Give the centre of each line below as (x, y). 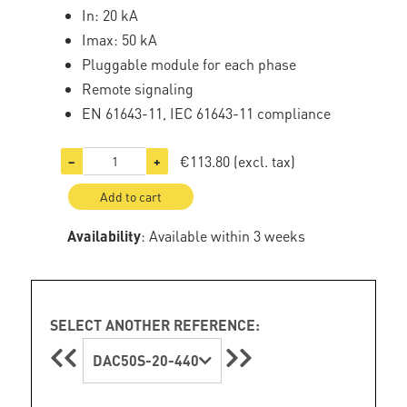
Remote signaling (138, 89)
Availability (104, 236)
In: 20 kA (110, 15)
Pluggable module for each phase (189, 64)
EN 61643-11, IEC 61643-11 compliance (207, 113)
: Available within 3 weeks (223, 236)
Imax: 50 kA (120, 40)
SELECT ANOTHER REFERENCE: (155, 325)
